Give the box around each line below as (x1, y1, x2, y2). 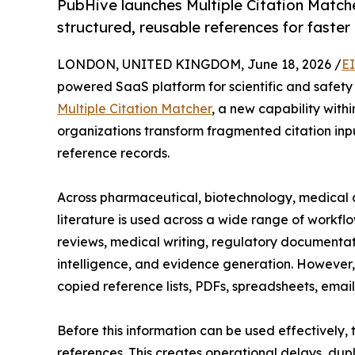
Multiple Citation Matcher (57, 100, 212, 116)
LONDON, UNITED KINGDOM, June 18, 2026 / (57, 55, 342, 72)
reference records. (57, 144, 170, 161)
